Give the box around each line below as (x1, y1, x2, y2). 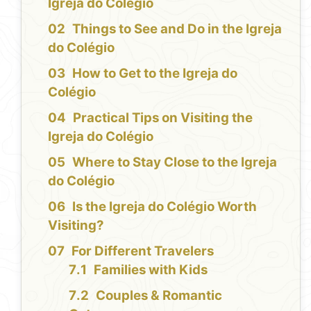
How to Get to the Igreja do (72, 65, 238, 82)
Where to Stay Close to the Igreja (72, 154, 278, 171)
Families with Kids (94, 262, 208, 278)
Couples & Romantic (96, 287, 223, 304)
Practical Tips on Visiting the (73, 110, 253, 126)
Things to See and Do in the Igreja (72, 21, 283, 37)
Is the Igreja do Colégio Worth (72, 199, 258, 215)
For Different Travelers (72, 243, 215, 260)
